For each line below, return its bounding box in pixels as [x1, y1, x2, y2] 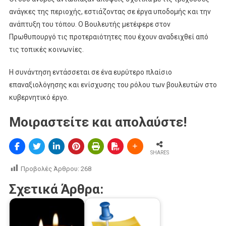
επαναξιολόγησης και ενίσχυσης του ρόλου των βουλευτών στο [9, 81, 217, 89]
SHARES [150, 149, 169, 155]
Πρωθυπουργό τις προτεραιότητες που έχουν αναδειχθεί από [9, 33, 208, 41]
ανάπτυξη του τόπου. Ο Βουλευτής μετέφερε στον [9, 20, 171, 29]
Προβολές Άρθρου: [20, 164, 79, 173]
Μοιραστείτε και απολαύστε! [9, 115, 187, 130]
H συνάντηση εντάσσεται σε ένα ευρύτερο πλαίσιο [9, 68, 172, 77]
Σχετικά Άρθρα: [9, 182, 103, 197]
